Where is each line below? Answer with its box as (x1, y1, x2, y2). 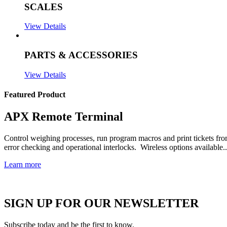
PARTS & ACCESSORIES (24, 49, 138, 60)
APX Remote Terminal (4, 110, 123, 124)
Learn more (4, 160, 41, 169)
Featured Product (4, 90, 65, 99)
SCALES (24, 1, 63, 12)
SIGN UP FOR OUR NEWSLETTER (4, 197, 199, 210)
